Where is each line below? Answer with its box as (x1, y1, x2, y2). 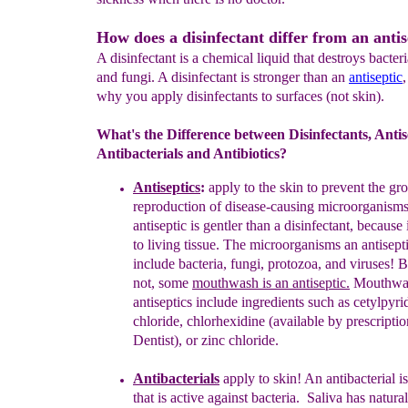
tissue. (184, 237, 219, 252)
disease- (225, 199, 270, 214)
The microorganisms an (219, 237, 362, 252)
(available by (265, 313, 346, 329)
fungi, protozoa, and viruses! (230, 256, 398, 271)
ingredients (241, 294, 308, 310)
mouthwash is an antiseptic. (192, 275, 350, 291)
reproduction (133, 199, 209, 214)
